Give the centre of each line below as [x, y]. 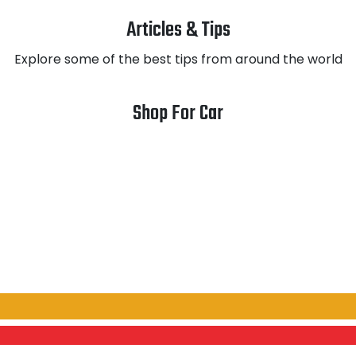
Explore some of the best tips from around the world [178, 60]
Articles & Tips [178, 31]
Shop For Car [178, 114]
